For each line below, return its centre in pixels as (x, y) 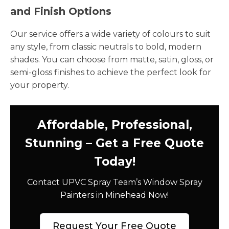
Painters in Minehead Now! (114, 195)
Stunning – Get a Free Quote (114, 143)
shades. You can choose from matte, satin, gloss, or (112, 59)
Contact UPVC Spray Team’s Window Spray (114, 182)
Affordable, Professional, (114, 124)
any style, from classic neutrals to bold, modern (106, 47)
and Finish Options (61, 11)
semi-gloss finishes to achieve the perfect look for (111, 72)
